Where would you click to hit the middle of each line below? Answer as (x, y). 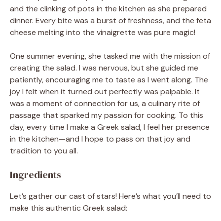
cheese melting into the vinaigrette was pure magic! (103, 32)
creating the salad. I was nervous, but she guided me (104, 68)
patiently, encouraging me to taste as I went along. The (109, 79)
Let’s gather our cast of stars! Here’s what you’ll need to (110, 196)
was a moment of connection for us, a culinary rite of (105, 103)
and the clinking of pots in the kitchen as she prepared (108, 8)
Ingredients (36, 174)
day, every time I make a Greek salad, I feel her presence (110, 127)
